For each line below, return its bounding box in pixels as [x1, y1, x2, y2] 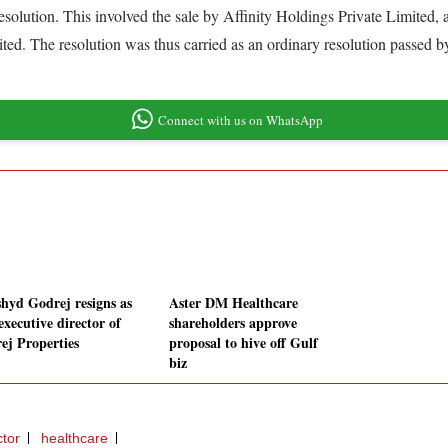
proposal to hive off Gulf [169, 332, 318, 354]
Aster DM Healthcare [169, 292, 298, 314]
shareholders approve [169, 312, 297, 334]
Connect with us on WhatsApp [157, 110, 323, 129]
